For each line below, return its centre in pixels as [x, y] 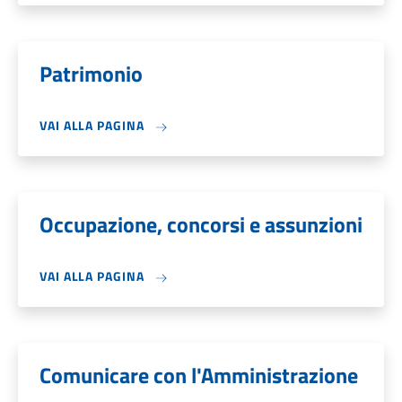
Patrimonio [91, 74]
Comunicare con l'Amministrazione [199, 375]
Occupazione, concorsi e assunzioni [201, 224]
